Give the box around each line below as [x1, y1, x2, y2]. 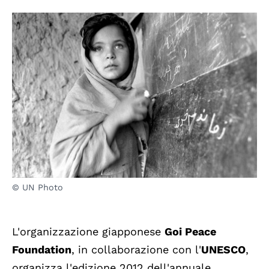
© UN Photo [12, 183, 63, 193]
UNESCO [201, 243, 246, 256]
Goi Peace [165, 225, 216, 238]
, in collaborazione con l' [71, 243, 201, 256]
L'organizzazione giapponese [12, 225, 165, 238]
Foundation [12, 243, 71, 256]
